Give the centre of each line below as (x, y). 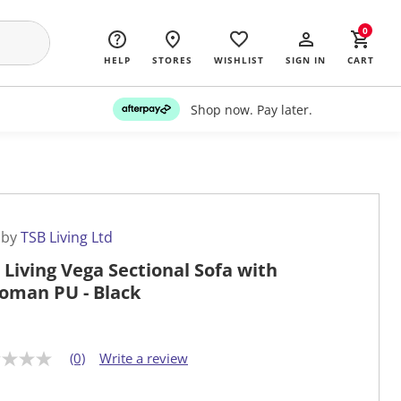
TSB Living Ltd (67, 238)
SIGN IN (306, 60)
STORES (172, 60)
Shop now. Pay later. (251, 109)
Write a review (144, 358)
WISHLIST (239, 60)
